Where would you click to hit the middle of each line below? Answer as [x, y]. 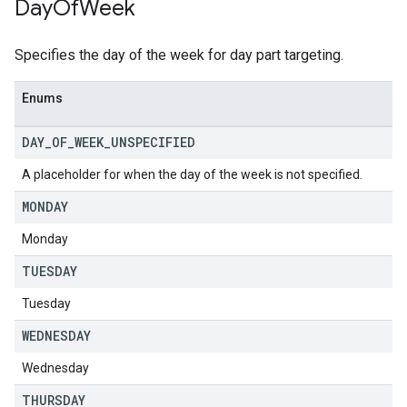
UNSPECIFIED [153, 142]
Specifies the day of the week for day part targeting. [179, 55]
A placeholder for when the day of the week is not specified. [192, 174]
